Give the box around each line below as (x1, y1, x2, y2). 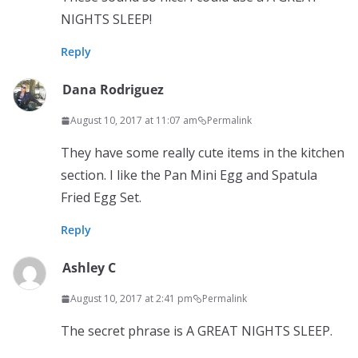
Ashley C (62, 259, 116, 276)
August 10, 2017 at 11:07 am (70, 113, 197, 127)
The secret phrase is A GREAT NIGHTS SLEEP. (61, 322, 332, 340)
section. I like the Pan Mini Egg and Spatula (61, 166, 317, 184)
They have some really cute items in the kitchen (61, 144, 344, 161)
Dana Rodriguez (62, 81, 164, 98)
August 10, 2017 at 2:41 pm (70, 292, 193, 305)
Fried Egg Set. (61, 189, 141, 206)
